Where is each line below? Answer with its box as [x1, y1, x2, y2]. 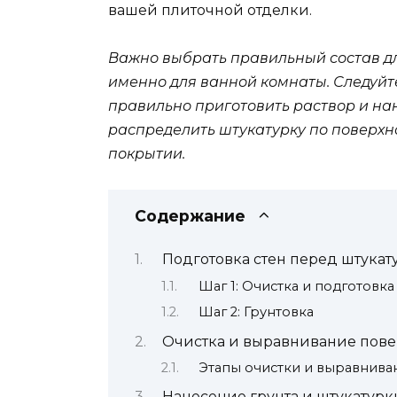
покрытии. [108, 144, 185, 162]
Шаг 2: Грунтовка [198, 304, 314, 321]
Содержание [135, 206, 245, 225]
